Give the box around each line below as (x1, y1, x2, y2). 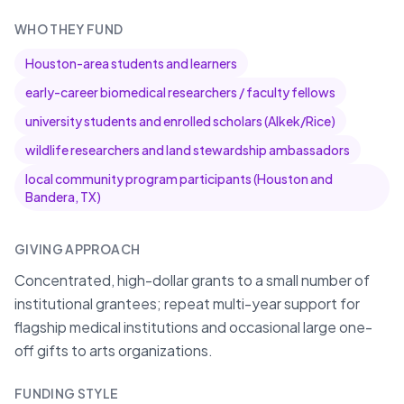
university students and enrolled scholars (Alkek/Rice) (25, 113, 335, 129)
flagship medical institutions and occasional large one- (14, 317, 372, 336)
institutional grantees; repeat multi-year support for (14, 294, 360, 313)
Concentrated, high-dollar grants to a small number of (14, 271, 370, 289)
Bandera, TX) (25, 188, 101, 205)
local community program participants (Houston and (25, 170, 333, 187)
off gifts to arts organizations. (14, 341, 213, 360)
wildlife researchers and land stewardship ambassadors (25, 142, 350, 158)
